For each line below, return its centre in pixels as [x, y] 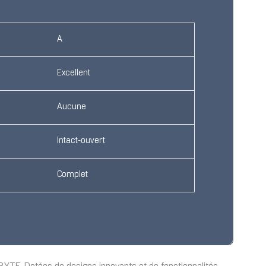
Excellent [74, 74]
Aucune [72, 107]
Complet [72, 175]
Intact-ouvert [81, 141]
